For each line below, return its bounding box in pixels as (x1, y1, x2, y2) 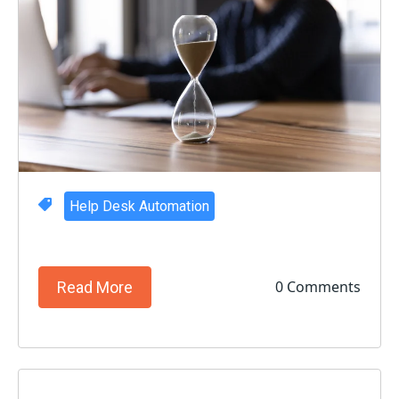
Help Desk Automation (69, 197, 209, 215)
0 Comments (274, 277, 361, 297)
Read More (57, 277, 134, 297)
